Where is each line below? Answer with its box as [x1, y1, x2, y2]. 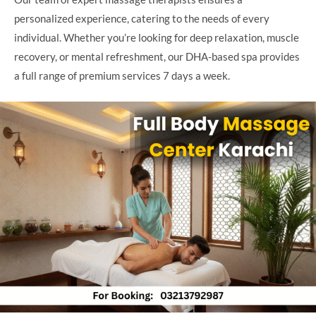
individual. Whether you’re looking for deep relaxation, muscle [14, 31, 299, 44]
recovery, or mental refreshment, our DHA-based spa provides [14, 50, 300, 63]
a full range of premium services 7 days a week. [14, 69, 230, 83]
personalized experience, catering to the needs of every [14, 12, 269, 25]
